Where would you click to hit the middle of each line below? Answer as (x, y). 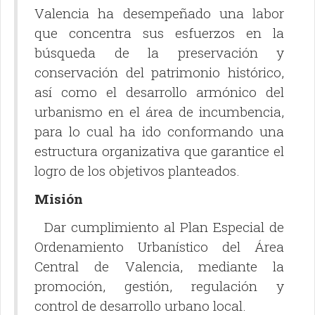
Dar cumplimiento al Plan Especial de (159, 227)
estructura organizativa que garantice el (159, 151)
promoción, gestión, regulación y (159, 286)
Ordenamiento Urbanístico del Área (159, 247)
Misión (59, 199)
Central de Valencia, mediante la (159, 266)
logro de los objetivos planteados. (137, 171)
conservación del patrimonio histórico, (159, 72)
